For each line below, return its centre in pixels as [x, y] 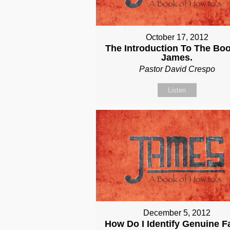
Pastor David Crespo [177, 69]
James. [177, 58]
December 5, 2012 [177, 213]
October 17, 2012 [177, 37]
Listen [177, 90]
